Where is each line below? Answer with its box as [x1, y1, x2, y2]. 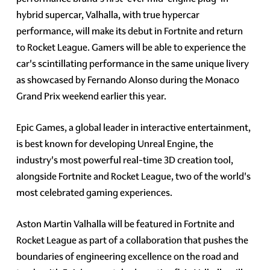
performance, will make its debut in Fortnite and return [16, 24, 243, 37]
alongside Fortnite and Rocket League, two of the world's [16, 169, 251, 183]
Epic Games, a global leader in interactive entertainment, [16, 121, 251, 134]
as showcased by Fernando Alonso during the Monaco [16, 73, 240, 86]
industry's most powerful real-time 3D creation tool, [16, 153, 234, 166]
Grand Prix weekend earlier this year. [16, 89, 167, 102]
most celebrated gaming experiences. [16, 186, 173, 199]
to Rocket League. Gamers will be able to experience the [16, 40, 246, 54]
